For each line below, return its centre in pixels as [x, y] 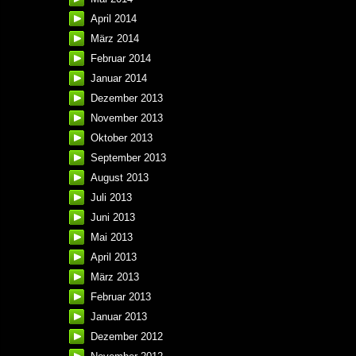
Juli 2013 [111, 198]
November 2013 [127, 118]
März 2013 [115, 277]
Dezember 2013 [127, 99]
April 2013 [114, 257]
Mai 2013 [112, 238]
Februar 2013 [121, 297]
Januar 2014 [119, 79]
